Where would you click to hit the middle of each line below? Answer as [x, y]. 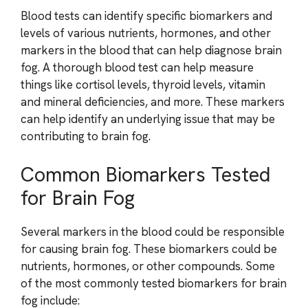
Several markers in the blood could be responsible [153, 231]
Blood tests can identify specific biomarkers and [146, 16]
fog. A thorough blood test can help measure [137, 67]
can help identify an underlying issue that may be [148, 119]
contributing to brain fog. [86, 136]
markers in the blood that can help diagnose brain [151, 50]
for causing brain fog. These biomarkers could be [149, 249]
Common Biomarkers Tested [146, 174]
